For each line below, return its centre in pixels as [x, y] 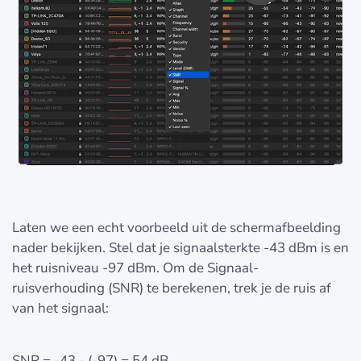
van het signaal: [60, 309]
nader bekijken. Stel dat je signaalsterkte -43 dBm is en [180, 248]
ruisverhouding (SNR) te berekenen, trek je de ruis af [172, 288]
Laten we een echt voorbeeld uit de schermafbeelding [176, 228]
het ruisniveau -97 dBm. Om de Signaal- [135, 268]
